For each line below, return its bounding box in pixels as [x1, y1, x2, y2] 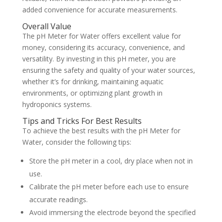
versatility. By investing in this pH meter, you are [22, 54, 176, 64]
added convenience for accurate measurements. [22, 5, 177, 15]
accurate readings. [29, 195, 88, 205]
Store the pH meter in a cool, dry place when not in [29, 156, 193, 166]
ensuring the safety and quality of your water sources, [22, 65, 195, 75]
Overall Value [22, 21, 71, 32]
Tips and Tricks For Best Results [22, 115, 142, 127]
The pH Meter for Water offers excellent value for [22, 31, 181, 41]
